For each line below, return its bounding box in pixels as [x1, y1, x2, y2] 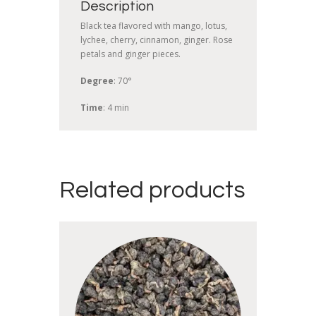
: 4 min [103, 102, 129, 114]
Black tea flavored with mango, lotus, [80, 20, 227, 32]
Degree [80, 75, 114, 87]
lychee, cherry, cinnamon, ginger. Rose [80, 34, 233, 47]
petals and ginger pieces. [80, 48, 181, 61]
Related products [59, 177, 245, 202]
